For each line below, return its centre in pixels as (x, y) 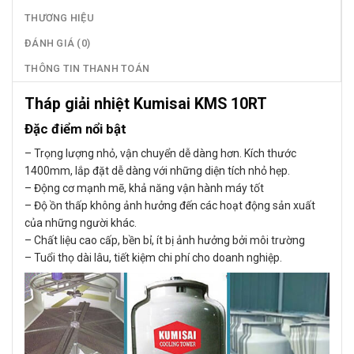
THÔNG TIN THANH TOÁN (87, 68)
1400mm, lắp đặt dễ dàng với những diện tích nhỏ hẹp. (157, 170)
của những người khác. (81, 222)
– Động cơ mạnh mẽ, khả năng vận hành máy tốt (144, 188)
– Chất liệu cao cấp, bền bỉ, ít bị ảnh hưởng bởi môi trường (165, 240)
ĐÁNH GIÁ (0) (58, 43)
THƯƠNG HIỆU (59, 17)
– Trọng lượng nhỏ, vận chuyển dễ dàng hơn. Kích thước (160, 153)
